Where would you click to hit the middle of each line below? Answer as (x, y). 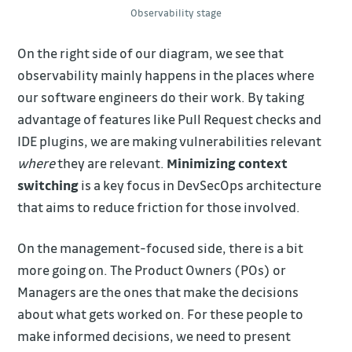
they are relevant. (111, 163)
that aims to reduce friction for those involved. (159, 207)
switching (48, 185)
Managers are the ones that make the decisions (158, 291)
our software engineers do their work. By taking (161, 97)
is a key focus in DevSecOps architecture (200, 185)
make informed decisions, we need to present (154, 335)
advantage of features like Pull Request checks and (170, 119)
